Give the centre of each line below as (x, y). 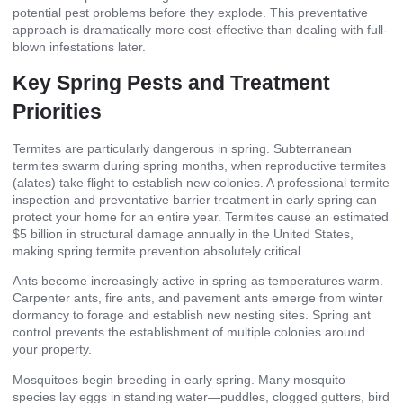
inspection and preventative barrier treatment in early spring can (195, 199)
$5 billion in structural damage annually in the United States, (183, 233)
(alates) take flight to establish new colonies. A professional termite (201, 182)
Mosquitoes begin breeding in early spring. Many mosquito (179, 379)
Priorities (57, 111)
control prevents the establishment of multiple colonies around (189, 332)
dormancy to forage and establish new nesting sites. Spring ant (192, 315)
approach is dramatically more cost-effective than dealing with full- (200, 29)
